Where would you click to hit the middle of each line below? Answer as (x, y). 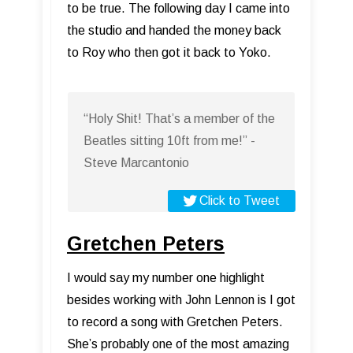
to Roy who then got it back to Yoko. (169, 53)
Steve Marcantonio (136, 163)
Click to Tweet (240, 201)
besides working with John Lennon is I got (181, 300)
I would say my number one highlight (166, 278)
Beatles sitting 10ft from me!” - (169, 141)
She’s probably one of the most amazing (178, 344)
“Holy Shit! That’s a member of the (179, 119)
